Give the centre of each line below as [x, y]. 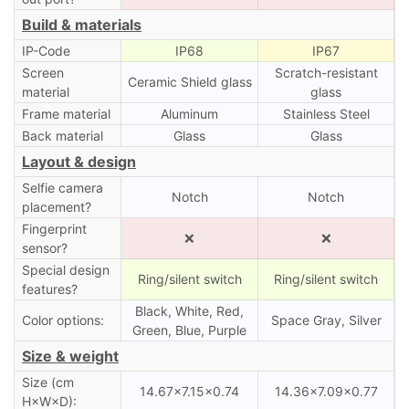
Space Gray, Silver [326, 320]
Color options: [63, 320]
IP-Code [46, 50]
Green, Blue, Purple [189, 330]
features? [49, 288]
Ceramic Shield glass [189, 81]
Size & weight [70, 356]
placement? [56, 206]
